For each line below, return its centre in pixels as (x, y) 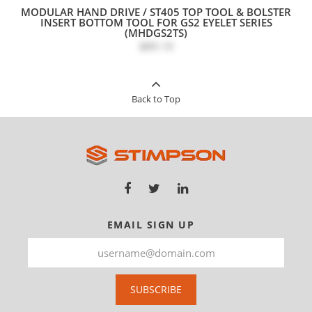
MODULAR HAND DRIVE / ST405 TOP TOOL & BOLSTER (156, 11)
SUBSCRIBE (156, 290)
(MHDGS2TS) (156, 32)
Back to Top (156, 99)
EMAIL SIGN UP (151, 225)
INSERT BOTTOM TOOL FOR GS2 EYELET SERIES (156, 22)
